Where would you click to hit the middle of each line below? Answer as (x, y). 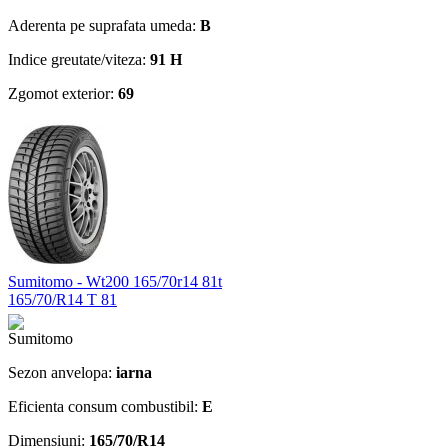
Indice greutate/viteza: (79, 59)
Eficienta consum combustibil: (105, 406)
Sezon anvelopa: (62, 372)
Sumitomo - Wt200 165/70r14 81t (115, 281)
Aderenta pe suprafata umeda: (104, 25)
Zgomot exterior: (63, 93)
